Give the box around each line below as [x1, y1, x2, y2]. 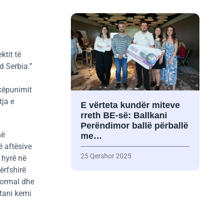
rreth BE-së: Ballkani [80, 110, 167, 121]
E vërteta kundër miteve [80, 100, 180, 110]
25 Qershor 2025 [80, 152, 131, 160]
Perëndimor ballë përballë [80, 121, 188, 131]
